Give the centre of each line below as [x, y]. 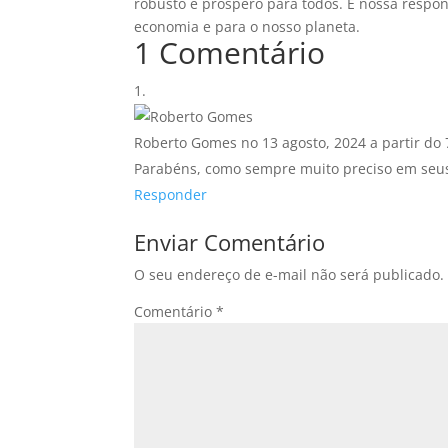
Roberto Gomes [186, 143]
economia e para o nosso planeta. [247, 27]
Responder [171, 195]
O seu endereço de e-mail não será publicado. [289, 275]
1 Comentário [230, 53]
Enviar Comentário [230, 242]
